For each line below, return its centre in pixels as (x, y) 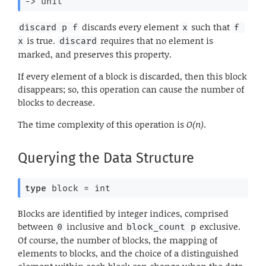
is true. (41, 40)
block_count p (161, 227)
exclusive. (219, 227)
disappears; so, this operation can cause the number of (131, 89)
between (37, 227)
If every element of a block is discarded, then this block (132, 76)
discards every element (130, 26)
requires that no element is (156, 40)
